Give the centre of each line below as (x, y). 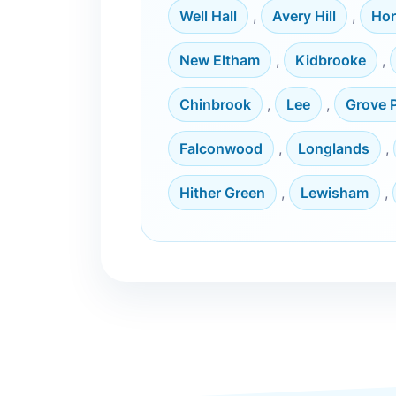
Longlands (334, 148)
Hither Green (222, 193)
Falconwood (221, 148)
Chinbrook (215, 104)
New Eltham (220, 60)
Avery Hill (304, 16)
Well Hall (208, 16)
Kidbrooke (331, 60)
